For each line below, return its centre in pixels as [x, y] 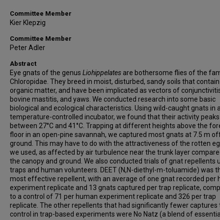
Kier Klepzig [28, 23]
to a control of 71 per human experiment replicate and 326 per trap [113, 196]
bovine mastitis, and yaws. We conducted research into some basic [113, 99]
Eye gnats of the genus [46, 73]
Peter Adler [27, 48]
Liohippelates [102, 73]
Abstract [23, 64]
